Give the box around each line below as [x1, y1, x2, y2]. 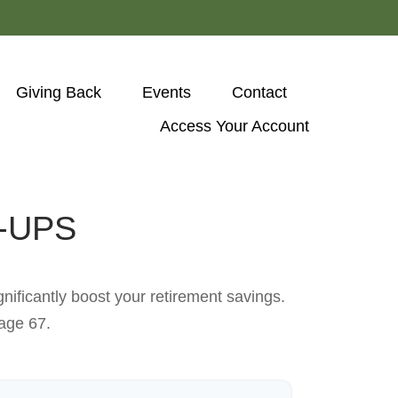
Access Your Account [160, 116, 314, 135]
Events [142, 83, 191, 101]
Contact [232, 83, 287, 101]
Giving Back [16, 83, 101, 101]
